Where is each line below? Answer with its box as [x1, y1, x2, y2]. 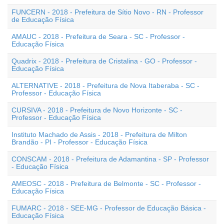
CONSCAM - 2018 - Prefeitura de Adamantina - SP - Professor [11, 155, 209, 163]
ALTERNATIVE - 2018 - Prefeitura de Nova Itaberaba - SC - [11, 81, 199, 89]
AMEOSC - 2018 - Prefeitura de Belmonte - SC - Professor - [11, 179, 201, 187]
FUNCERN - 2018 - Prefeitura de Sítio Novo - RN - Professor [11, 8, 203, 16]
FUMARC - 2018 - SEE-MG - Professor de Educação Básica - [11, 204, 206, 212]
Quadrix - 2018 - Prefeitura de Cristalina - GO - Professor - [11, 57, 197, 65]
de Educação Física [11, 15, 74, 23]
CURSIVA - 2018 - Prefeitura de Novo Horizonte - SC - [11, 106, 182, 114]
